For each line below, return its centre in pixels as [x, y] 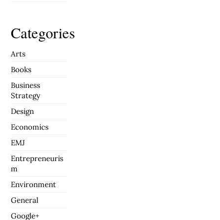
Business [26, 85]
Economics [30, 127]
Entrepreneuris [37, 159]
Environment [34, 185]
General [25, 200]
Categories [43, 33]
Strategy [26, 96]
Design [23, 111]
